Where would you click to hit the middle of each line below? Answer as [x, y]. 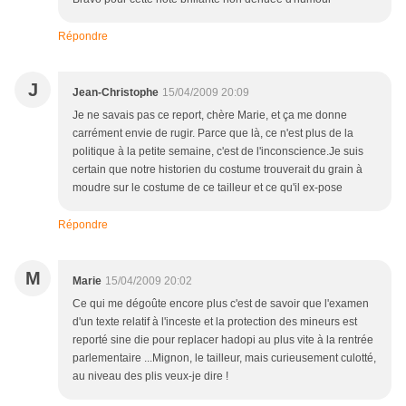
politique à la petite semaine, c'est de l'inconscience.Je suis [218, 152]
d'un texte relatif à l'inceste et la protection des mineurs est [215, 322]
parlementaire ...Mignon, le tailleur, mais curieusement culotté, [224, 358]
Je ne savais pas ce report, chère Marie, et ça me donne [210, 116]
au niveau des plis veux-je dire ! [150, 377]
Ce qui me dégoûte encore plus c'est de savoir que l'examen [221, 304]
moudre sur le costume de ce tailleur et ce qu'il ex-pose [208, 188]
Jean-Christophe [116, 93]
